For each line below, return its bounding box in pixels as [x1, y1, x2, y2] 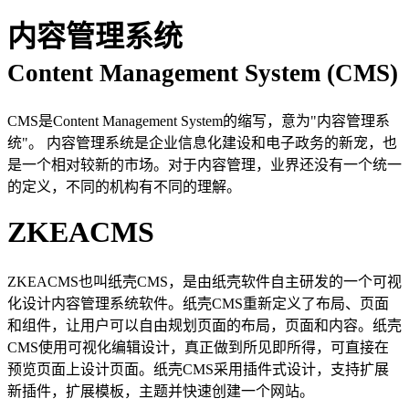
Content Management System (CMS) [7, 59, 398, 88]
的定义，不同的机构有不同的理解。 [7, 178, 241, 194]
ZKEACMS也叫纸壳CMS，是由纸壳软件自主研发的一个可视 [7, 273, 402, 289]
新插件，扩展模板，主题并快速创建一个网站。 [7, 383, 314, 399]
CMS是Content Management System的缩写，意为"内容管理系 [7, 112, 390, 129]
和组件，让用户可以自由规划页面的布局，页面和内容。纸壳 [7, 317, 402, 333]
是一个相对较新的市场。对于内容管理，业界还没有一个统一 [7, 156, 402, 173]
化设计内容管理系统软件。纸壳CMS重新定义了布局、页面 [7, 295, 389, 311]
